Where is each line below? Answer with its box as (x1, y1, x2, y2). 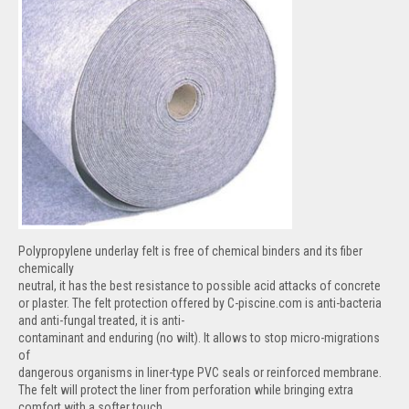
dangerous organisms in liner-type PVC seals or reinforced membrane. (18, 365, 382, 380)
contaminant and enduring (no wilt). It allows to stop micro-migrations (18, 330, 380, 345)
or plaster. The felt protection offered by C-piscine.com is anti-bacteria (18, 296, 382, 310)
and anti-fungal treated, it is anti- (18, 313, 184, 328)
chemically (18, 261, 74, 276)
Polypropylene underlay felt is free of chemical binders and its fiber (18, 244, 362, 258)
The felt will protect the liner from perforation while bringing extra (18, 383, 353, 397)
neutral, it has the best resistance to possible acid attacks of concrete (18, 278, 381, 293)
